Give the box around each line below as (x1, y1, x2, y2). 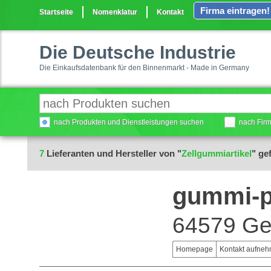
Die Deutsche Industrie (39, 42, 236, 62)
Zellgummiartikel (181, 148, 252, 158)
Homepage (176, 245, 213, 253)
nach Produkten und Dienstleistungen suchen (54, 118, 204, 126)
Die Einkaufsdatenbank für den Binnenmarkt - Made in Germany (39, 64, 249, 72)
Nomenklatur (93, 8, 137, 16)
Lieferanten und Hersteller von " (44, 148, 181, 158)
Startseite (39, 8, 73, 16)
